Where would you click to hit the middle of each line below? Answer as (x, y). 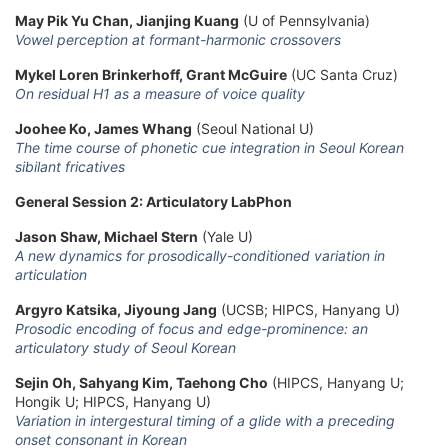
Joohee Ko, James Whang (103, 128)
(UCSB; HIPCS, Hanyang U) (308, 309)
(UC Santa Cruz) (342, 74)
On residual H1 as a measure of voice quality (160, 93)
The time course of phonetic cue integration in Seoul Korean (209, 147)
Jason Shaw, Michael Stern (106, 236)
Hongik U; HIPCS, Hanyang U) (113, 401)
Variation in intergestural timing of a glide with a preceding (205, 420)
